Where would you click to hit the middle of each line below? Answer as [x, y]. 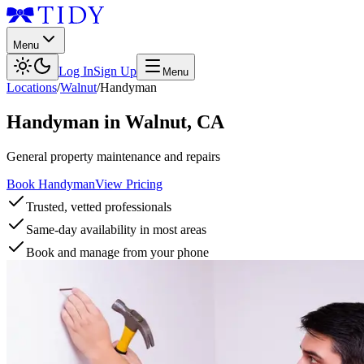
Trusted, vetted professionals [99, 206]
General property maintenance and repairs [113, 156]
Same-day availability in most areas [116, 229]
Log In [76, 71]
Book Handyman [51, 184]
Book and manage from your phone [117, 252]
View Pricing [129, 184]
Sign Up [115, 71]
